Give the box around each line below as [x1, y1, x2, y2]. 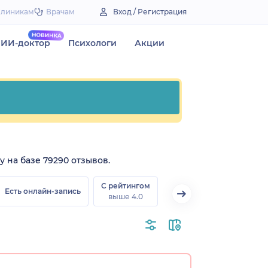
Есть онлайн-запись [5, 186, 81, 196]
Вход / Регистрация [113, 7, 187, 16]
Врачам [46, 7, 75, 16]
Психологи [68, 38, 117, 48]
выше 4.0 [108, 191, 143, 201]
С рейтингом [101, 181, 150, 190]
